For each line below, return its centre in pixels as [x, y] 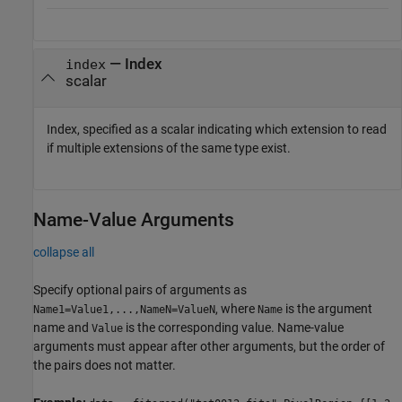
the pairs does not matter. [105, 365]
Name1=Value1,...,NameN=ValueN [124, 309]
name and [62, 327]
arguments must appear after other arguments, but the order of [209, 346]
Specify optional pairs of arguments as [140, 289]
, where [236, 308]
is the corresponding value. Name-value [233, 327]
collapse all [64, 252]
